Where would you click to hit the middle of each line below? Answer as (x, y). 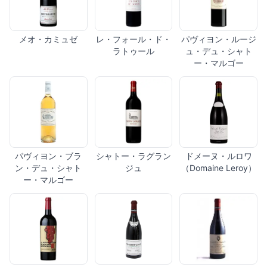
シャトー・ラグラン (133, 156)
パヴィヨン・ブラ (49, 156)
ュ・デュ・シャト (218, 51)
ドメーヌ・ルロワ (218, 156)
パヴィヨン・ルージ (218, 39)
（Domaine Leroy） (218, 168)
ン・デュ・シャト (49, 168)
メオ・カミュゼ (49, 39)
